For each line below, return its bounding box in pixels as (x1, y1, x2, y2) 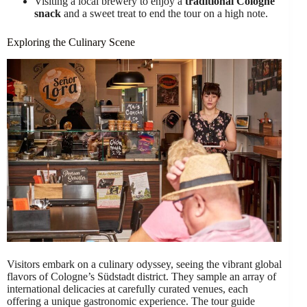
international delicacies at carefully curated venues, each (7, 283, 248, 295)
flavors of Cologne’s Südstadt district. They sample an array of (7, 271, 276, 283)
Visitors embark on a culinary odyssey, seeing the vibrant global (7, 258, 282, 271)
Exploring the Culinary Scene (7, 36, 135, 49)
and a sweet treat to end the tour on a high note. (61, 8, 268, 20)
